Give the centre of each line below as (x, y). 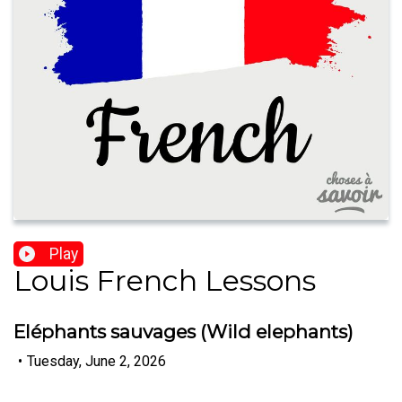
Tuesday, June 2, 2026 (96, 361)
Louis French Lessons (165, 281)
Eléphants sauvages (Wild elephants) (184, 332)
